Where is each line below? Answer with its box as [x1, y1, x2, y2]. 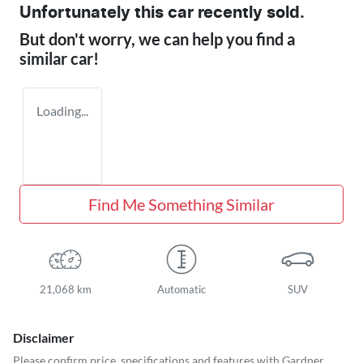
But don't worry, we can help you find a [19, 29, 295, 49]
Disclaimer [13, 330, 75, 346]
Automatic [156, 283, 206, 297]
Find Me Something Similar [88, 194, 275, 215]
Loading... [36, 103, 88, 119]
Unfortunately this [19, 5, 168, 22]
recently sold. [194, 5, 305, 22]
